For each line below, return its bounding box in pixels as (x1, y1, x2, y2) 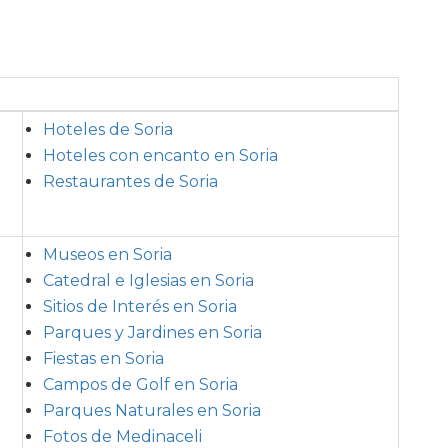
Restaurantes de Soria (43, 171, 218, 191)
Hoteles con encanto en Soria (43, 145, 278, 165)
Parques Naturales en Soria (43, 400, 261, 420)
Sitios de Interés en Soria (43, 296, 237, 316)
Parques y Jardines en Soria (43, 322, 262, 342)
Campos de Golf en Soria (43, 374, 238, 394)
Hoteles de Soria (43, 119, 173, 139)
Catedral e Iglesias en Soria (43, 270, 254, 290)
